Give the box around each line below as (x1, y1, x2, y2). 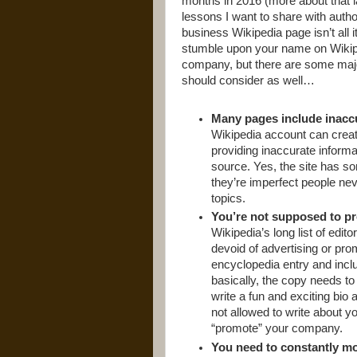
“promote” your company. (211, 322, 343, 335)
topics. (211, 191, 246, 205)
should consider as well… (182, 74, 315, 88)
